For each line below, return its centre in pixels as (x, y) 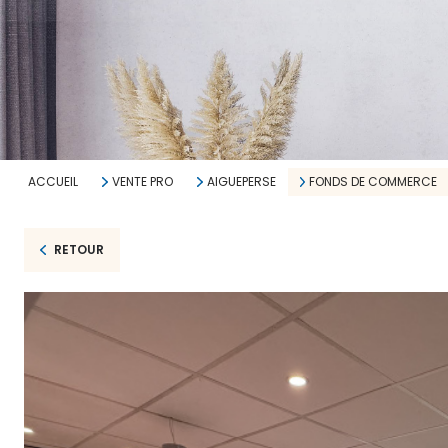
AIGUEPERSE (241, 181)
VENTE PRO (142, 181)
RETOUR (78, 249)
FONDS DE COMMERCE (373, 181)
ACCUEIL (53, 181)
